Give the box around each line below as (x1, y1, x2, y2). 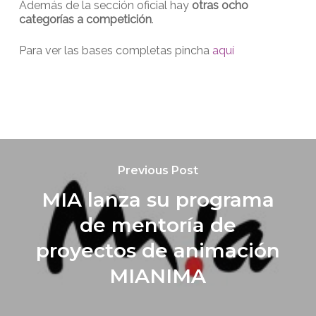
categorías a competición (18, 12, 152, 26)
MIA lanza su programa (41, 187, 274, 212)
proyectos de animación (35, 238, 280, 262)
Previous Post (117, 163, 198, 177)
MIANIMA (109, 263, 207, 288)
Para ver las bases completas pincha (18, 43, 212, 57)
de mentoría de (79, 212, 236, 237)
